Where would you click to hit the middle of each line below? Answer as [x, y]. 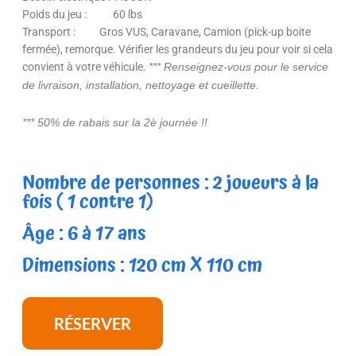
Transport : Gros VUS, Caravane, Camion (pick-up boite [166, 31]
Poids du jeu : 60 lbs [82, 14]
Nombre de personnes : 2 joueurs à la [170, 182]
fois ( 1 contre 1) [88, 201]
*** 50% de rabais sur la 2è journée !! [115, 122]
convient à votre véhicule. [85, 66]
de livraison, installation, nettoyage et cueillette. [141, 85]
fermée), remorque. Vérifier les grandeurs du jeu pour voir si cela [178, 49]
